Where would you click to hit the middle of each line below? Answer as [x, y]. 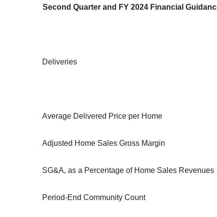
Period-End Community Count [94, 198]
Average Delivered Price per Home [102, 116]
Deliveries [60, 62]
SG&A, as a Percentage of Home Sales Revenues [128, 170]
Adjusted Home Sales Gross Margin [104, 143]
